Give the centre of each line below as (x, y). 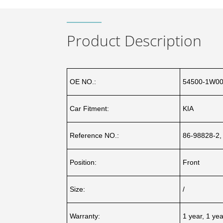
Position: (83, 162)
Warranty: (85, 216)
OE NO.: (83, 81)
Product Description (134, 40)
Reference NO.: (95, 135)
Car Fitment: (90, 108)
